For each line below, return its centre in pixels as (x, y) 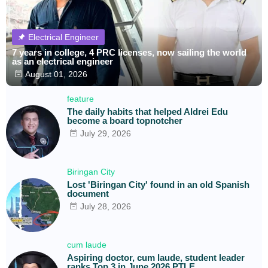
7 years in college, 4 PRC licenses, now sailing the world (129, 52)
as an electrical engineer (63, 61)
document (88, 193)
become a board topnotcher (125, 120)
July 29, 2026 (106, 133)
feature (80, 98)
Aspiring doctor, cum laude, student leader (156, 257)
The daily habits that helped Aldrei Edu (147, 111)
